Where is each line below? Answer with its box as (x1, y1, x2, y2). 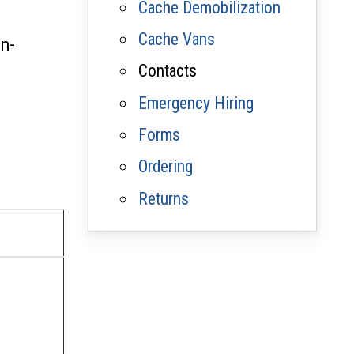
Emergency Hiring (138, 92, 254, 113)
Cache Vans (138, 28, 216, 49)
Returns (138, 188, 190, 209)
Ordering (138, 156, 194, 177)
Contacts (138, 61, 198, 81)
